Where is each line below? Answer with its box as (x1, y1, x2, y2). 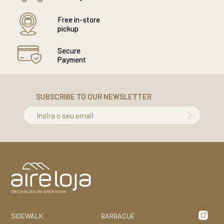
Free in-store (57, 14, 100, 24)
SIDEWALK (11, 211, 43, 220)
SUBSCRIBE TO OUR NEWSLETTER (36, 92, 151, 101)
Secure (57, 45, 80, 55)
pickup (57, 23, 78, 33)
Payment (57, 54, 86, 64)
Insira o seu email (36, 110, 93, 119)
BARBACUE (100, 211, 135, 220)
